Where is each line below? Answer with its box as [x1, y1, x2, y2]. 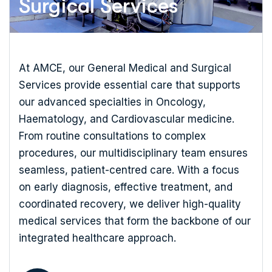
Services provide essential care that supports [19, 79, 240, 91]
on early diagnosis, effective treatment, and [19, 181, 233, 193]
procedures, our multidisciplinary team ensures [19, 147, 248, 159]
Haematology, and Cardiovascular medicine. [19, 113, 234, 125]
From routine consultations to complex [19, 130, 206, 142]
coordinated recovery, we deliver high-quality [19, 198, 241, 210]
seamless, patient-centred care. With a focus [19, 164, 239, 176]
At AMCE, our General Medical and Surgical [19, 62, 231, 74]
